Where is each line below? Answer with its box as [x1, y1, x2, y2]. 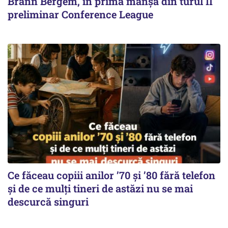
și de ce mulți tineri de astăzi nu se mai [8, 182, 193, 195]
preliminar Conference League [8, 7, 153, 21]
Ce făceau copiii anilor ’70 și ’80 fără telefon [8, 168, 215, 182]
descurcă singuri [8, 195, 89, 208]
